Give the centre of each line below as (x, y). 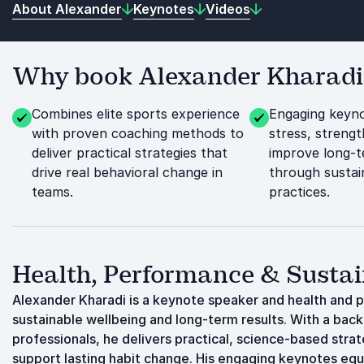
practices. (299, 192)
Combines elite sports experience (136, 114)
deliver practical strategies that (130, 153)
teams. (52, 192)
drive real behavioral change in (127, 172)
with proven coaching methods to (138, 133)
